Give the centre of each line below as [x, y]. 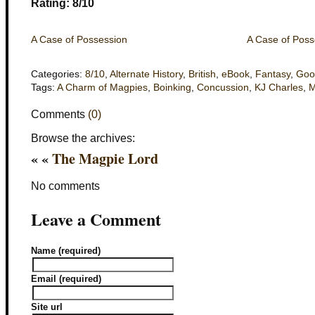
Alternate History [146, 74]
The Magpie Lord [105, 159]
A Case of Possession [79, 39]
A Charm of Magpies [102, 88]
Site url [47, 307]
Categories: [58, 74]
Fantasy [273, 74]
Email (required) [66, 278]
